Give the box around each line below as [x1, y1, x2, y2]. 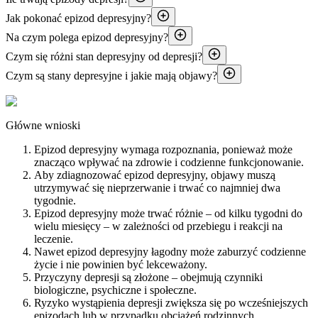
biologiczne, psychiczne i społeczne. [34, 283, 197, 296]
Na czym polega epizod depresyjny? [6, 31, 168, 43]
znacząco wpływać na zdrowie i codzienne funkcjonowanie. [34, 155, 304, 168]
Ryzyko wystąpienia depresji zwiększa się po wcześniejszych [34, 296, 308, 309]
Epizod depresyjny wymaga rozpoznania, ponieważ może [34, 143, 292, 155]
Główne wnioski [6, 119, 80, 131]
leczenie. [34, 232, 73, 245]
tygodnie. [34, 194, 76, 207]
